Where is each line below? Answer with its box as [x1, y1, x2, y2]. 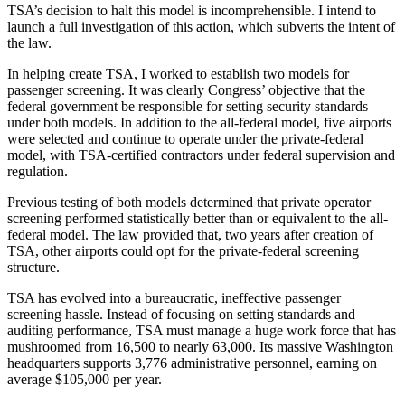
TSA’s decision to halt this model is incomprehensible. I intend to [7, 3, 376, 19]
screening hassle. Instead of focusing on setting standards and [7, 306, 355, 323]
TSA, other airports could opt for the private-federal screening [7, 243, 359, 259]
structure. [7, 259, 60, 276]
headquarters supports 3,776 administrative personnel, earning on [7, 355, 377, 372]
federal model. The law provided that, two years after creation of [7, 227, 373, 243]
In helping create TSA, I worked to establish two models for [7, 66, 349, 82]
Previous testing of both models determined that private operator [7, 194, 371, 211]
